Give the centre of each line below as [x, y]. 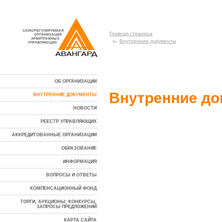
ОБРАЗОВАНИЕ [79, 148]
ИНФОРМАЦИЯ [80, 162]
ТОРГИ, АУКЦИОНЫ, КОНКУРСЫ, [58, 202]
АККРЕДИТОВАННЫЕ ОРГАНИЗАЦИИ [54, 135]
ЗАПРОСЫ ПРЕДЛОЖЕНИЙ [67, 207]
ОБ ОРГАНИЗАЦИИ [76, 81]
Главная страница [131, 33]
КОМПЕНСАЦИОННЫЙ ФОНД [63, 188]
